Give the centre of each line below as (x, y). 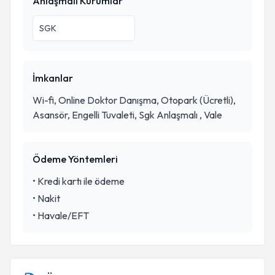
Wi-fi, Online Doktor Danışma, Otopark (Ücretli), (134, 100)
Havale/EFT (63, 215)
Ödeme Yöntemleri (75, 159)
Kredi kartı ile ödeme (81, 181)
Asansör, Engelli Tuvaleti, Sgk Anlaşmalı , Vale (127, 115)
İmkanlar (53, 78)
